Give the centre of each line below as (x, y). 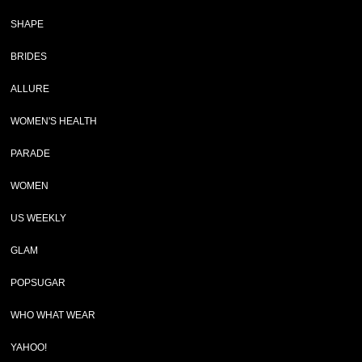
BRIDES (29, 57)
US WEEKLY (39, 218)
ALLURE (30, 89)
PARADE (31, 154)
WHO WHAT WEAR (53, 315)
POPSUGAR (38, 283)
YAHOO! (29, 347)
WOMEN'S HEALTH (54, 121)
